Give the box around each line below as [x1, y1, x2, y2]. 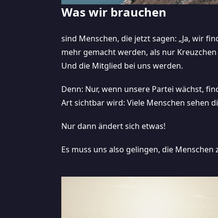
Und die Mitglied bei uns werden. [61, 60, 183, 71]
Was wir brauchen [61, 3, 166, 20]
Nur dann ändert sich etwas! [61, 120, 165, 131]
